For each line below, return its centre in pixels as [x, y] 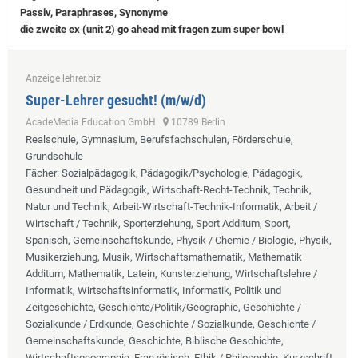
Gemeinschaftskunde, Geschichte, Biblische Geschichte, [155, 340]
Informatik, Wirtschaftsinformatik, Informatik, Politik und [153, 290]
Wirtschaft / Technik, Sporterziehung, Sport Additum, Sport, [158, 223]
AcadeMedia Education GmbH [94, 122]
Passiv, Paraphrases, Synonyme [94, 12]
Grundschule [54, 156]
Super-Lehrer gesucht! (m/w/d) [116, 100]
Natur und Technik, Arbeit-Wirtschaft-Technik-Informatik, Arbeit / [171, 206]
